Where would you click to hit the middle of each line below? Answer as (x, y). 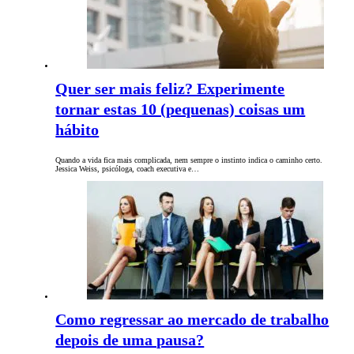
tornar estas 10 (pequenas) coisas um (181, 109)
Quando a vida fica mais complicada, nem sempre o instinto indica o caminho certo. (189, 160)
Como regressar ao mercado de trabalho (192, 320)
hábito (77, 130)
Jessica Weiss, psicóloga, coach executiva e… (128, 169)
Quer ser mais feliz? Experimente (170, 89)
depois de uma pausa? (130, 340)
